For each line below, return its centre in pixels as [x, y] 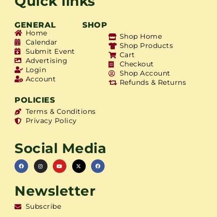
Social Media [60, 148]
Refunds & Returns [153, 83]
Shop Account [145, 73]
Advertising [46, 60]
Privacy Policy [51, 121]
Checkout [137, 64]
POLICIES [35, 100]
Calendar [41, 42]
